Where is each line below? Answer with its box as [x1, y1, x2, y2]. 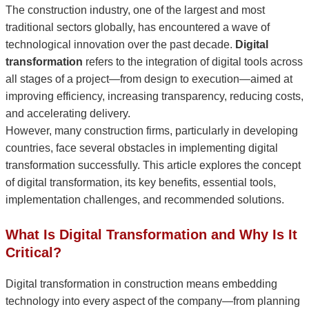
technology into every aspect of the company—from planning [6, 295, 300, 308]
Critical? [6, 245, 61, 261]
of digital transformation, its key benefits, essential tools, [6, 177, 276, 189]
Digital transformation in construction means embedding [6, 278, 277, 290]
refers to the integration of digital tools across [83, 56, 303, 68]
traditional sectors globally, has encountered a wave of [6, 21, 270, 34]
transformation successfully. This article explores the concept [6, 159, 301, 172]
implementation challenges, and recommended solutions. [6, 194, 284, 206]
